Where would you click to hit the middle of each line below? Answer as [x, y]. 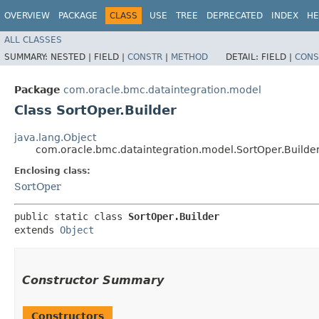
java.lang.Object [55, 137]
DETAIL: [244, 57]
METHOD [189, 57]
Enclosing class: [52, 171]
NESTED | [72, 57]
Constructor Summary [93, 280]
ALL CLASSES [33, 40]
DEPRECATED [235, 16]
